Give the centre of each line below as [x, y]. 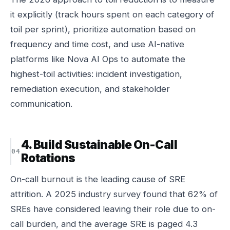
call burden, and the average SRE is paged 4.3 [104, 224]
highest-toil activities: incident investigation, [96, 74]
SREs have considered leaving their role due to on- [113, 209]
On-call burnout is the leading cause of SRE [98, 179]
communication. [41, 104]
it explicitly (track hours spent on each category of [112, 14]
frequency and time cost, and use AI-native [97, 44]
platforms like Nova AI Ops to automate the [98, 59]
